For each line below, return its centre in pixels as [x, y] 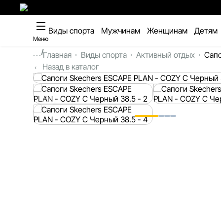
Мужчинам [121, 31]
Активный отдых [165, 55]
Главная [57, 55]
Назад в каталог [70, 67]
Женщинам [167, 31]
